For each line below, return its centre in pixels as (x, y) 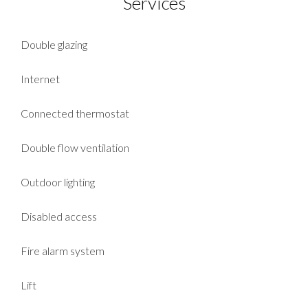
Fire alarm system (63, 250)
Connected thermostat (75, 113)
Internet (40, 78)
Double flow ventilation (75, 147)
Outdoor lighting (58, 181)
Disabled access (59, 216)
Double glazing (54, 44)
